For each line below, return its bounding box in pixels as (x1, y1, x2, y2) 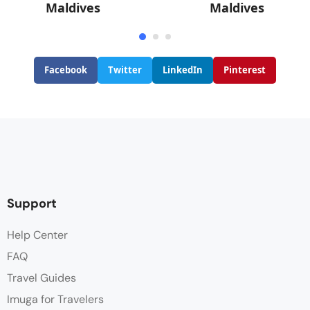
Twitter (108, 64, 142, 77)
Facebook (44, 64, 87, 77)
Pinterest (224, 64, 266, 77)
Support (7, 195, 57, 212)
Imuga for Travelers (7, 292, 104, 307)
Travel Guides (7, 271, 76, 286)
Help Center (7, 228, 68, 243)
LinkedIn (163, 64, 203, 77)
